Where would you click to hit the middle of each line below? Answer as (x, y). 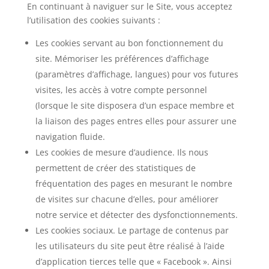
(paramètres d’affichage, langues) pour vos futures (137, 74)
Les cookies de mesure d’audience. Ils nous (122, 152)
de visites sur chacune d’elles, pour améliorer (127, 199)
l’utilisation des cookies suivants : (93, 20)
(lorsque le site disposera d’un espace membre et (134, 105)
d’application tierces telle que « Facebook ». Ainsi (133, 261)
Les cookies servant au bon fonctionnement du (129, 43)
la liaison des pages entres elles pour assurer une (136, 121)
